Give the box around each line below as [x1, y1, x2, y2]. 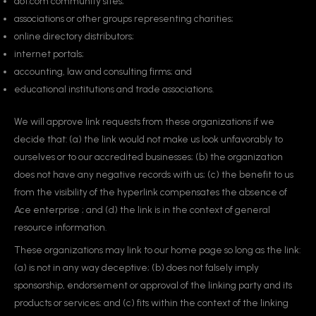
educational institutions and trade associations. [14, 83, 214, 95]
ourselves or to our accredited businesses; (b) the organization [14, 151, 283, 162]
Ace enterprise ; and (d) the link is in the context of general [14, 204, 270, 215]
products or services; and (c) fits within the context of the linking [14, 296, 288, 308]
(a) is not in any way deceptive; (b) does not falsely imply [14, 261, 259, 273]
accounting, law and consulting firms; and [14, 66, 192, 78]
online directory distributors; [14, 30, 134, 42]
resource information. [14, 221, 107, 233]
